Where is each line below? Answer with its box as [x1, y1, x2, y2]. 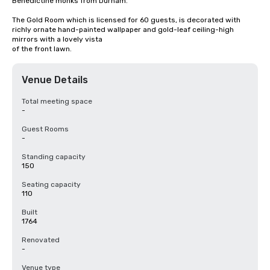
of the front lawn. [12, 45, 72, 53]
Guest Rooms [22, 125, 69, 133]
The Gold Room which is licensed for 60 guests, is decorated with [12, 16, 240, 24]
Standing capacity [22, 152, 86, 161]
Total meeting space [22, 97, 92, 105]
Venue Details [22, 74, 88, 86]
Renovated [22, 236, 60, 244]
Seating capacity [22, 180, 81, 189]
